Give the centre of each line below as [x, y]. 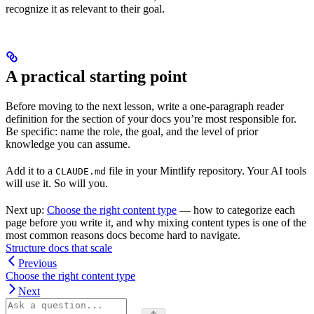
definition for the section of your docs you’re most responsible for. [151, 119]
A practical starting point [96, 77]
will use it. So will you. [57, 184]
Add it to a [30, 171]
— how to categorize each [236, 210]
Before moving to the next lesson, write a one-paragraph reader [145, 107]
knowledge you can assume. [68, 144]
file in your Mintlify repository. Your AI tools [206, 171]
